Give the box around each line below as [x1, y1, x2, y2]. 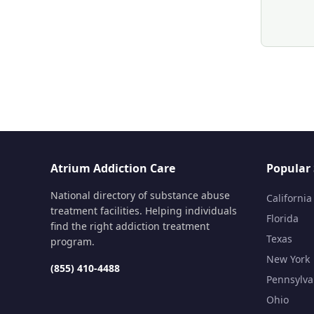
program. [50, 235, 95, 248]
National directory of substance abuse [50, 189, 230, 202]
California [266, 191, 312, 205]
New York [266, 252, 310, 266]
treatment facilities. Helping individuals [50, 204, 237, 217]
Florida [266, 212, 299, 225]
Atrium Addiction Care [50, 161, 175, 176]
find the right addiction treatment [50, 219, 210, 233]
